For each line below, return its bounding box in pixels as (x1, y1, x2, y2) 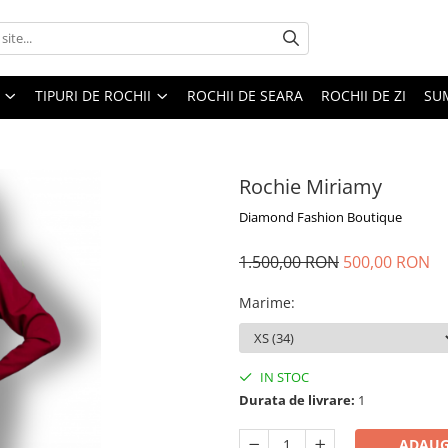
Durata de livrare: (239, 391, 355, 409)
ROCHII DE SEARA (187, 86, 303, 105)
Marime (239, 293, 291, 312)
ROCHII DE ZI (321, 86, 406, 105)
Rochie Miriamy (239, 173, 382, 200)
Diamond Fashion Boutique (239, 208, 402, 226)
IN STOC (257, 368, 309, 386)
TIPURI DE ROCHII (35, 86, 151, 105)
